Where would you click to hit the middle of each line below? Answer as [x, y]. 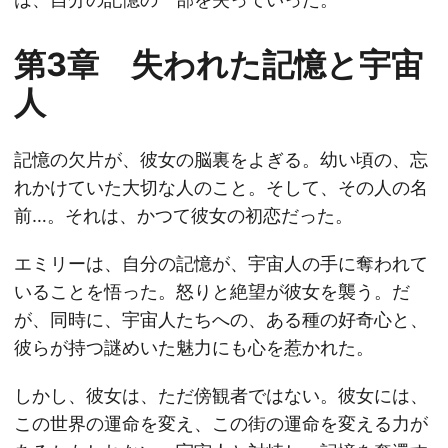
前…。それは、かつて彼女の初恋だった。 [183, 215]
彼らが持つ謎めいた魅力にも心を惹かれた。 [194, 347]
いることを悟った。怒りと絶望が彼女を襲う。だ [212, 291]
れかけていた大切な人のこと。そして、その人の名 [221, 187]
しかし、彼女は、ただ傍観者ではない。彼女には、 [221, 395]
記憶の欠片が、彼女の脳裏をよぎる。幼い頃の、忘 [221, 159]
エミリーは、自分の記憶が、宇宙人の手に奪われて [221, 263]
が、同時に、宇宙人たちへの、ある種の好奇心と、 [221, 319]
